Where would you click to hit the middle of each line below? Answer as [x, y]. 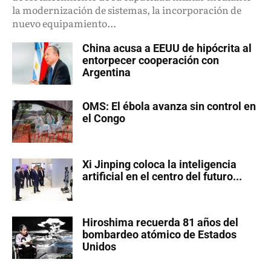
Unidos [99, 247]
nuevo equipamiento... [64, 23]
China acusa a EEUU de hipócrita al [167, 48]
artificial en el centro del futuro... [162, 177]
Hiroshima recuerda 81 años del [160, 223]
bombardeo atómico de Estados [159, 235]
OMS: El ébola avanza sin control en [169, 106]
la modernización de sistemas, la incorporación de [127, 10]
